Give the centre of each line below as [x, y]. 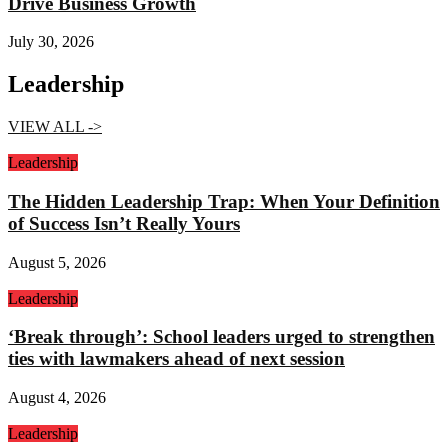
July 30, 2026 [51, 42]
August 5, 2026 [57, 262]
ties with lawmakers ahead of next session [176, 359]
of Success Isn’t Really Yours [124, 223]
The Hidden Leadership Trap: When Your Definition [224, 201]
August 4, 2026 [57, 397]
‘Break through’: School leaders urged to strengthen [221, 337]
